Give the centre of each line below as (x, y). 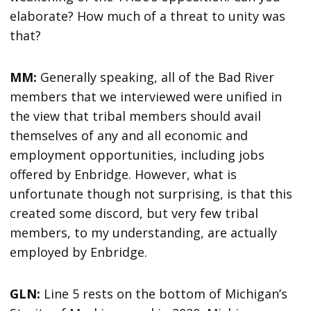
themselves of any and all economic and (129, 135)
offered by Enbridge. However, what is (124, 174)
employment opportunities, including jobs (137, 154)
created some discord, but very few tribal (134, 213)
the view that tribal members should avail (136, 116)
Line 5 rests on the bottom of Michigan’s (166, 293)
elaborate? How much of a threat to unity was (148, 16)
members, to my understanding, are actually (144, 232)
